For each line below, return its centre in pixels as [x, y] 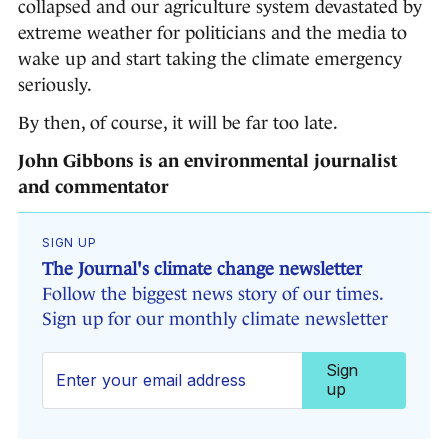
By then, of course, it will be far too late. [178, 123]
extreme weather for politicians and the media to [212, 33]
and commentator [93, 187]
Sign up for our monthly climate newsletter [215, 319]
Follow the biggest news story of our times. [212, 294]
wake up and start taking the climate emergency [210, 59]
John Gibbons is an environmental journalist [207, 161]
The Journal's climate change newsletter [202, 269]
